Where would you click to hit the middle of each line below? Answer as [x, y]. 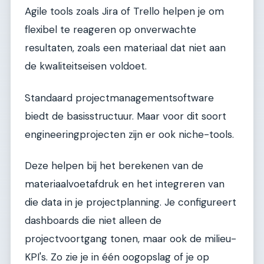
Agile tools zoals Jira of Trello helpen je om [124, 11]
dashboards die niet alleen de [93, 220]
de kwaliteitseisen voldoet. [86, 66]
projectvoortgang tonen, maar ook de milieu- [131, 238]
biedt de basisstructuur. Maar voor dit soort [126, 116]
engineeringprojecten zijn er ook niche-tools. [129, 134]
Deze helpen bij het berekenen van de [114, 165]
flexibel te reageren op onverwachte [110, 30]
